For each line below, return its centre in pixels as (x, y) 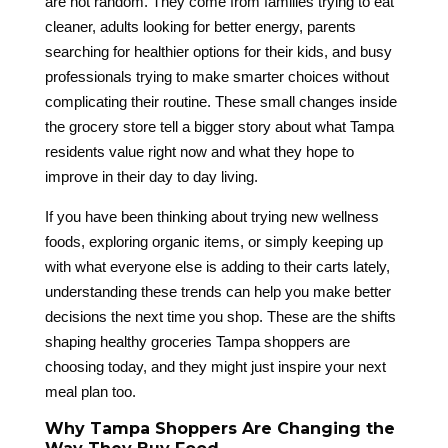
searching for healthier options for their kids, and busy (218, 52)
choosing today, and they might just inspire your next (215, 367)
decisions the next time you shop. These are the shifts (220, 317)
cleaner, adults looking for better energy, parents (200, 27)
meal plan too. (90, 392)
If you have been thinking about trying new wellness (211, 217)
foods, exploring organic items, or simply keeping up (213, 242)
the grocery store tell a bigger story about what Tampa (219, 127)
